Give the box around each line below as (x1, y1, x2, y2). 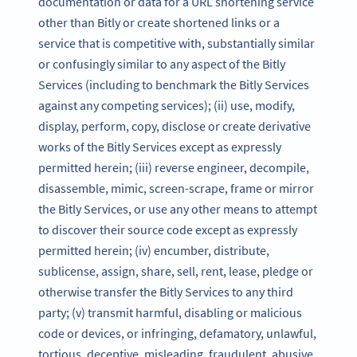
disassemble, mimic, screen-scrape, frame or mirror (38, 180, 314, 197)
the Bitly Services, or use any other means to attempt (38, 201, 317, 218)
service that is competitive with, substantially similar (38, 35, 315, 52)
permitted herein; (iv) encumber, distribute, (38, 242, 269, 259)
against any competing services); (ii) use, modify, (38, 97, 295, 114)
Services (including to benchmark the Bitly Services (38, 76, 309, 93)
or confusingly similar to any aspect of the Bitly (38, 56, 285, 73)
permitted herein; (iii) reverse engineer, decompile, (38, 159, 309, 176)
